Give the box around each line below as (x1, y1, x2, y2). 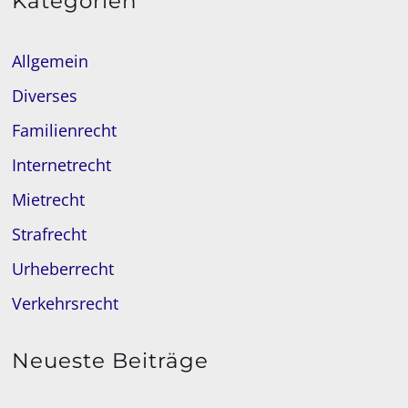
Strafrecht (12, 222, 87, 245)
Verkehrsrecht (12, 291, 119, 314)
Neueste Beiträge (12, 347, 209, 373)
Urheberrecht (12, 257, 115, 280)
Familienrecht (12, 118, 117, 141)
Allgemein (12, 49, 89, 72)
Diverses (12, 84, 78, 107)
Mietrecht (12, 188, 86, 210)
